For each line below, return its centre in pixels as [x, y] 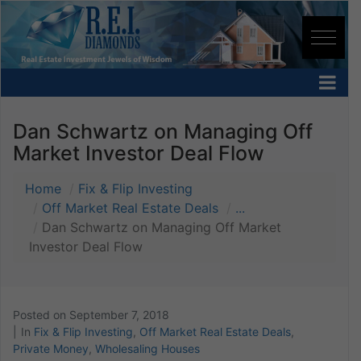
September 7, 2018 [119, 314]
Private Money [51, 348]
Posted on [41, 314]
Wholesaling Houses [147, 348]
